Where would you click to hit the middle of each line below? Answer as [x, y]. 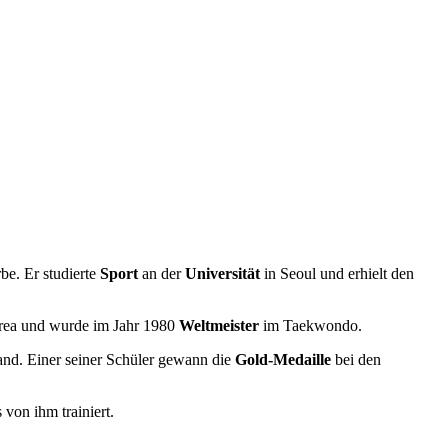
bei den [356, 360]
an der [161, 274]
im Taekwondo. [310, 326]
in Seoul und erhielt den [337, 274]
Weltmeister [219, 326]
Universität [222, 274]
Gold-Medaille [283, 360]
